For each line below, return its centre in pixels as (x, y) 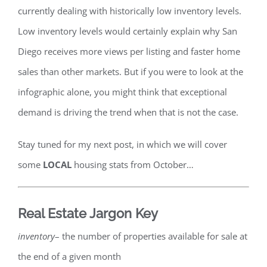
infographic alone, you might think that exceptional (122, 91)
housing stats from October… (133, 164)
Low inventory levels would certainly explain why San (128, 31)
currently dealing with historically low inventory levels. (130, 10)
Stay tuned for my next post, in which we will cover (122, 144)
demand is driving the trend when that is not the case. (128, 112)
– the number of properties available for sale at (151, 236)
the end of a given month (69, 256)
